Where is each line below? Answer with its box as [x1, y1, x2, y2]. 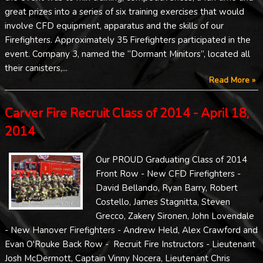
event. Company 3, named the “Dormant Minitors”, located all [5, 48, 250, 60]
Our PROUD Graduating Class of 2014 [96, 153, 247, 166]
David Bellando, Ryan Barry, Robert [96, 181, 238, 194]
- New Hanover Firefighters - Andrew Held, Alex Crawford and [5, 224, 258, 236]
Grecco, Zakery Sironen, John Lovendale [96, 210, 254, 222]
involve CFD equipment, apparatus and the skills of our [5, 20, 224, 32]
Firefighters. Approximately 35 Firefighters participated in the [5, 34, 251, 46]
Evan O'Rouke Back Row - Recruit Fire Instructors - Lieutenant [5, 238, 255, 250]
